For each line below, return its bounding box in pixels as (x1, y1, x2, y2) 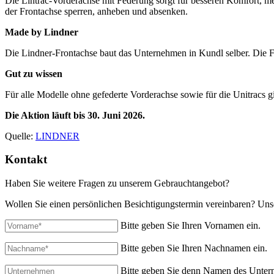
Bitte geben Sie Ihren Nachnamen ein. (120, 243, 267, 254)
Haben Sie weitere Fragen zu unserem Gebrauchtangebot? (5, 178, 229, 189)
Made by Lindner (5, 26, 78, 37)
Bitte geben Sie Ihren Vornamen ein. (120, 220, 261, 231)
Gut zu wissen (5, 68, 62, 79)
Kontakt (5, 153, 47, 166)
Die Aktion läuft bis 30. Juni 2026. (5, 109, 145, 120)
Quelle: (5, 130, 35, 141)
